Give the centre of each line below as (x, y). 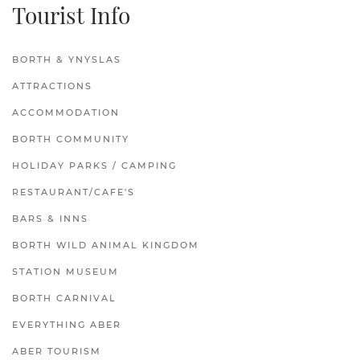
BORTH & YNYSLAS (67, 60)
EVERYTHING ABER (67, 325)
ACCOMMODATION (66, 113)
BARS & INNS (50, 219)
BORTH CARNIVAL (64, 299)
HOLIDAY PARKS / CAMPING (94, 166)
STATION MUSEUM (65, 272)
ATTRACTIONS (52, 86)
